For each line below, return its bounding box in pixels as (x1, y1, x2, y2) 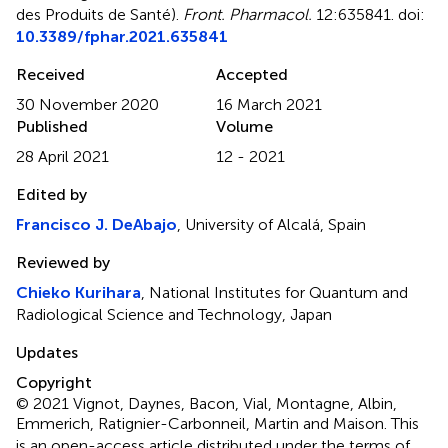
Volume (216, 116, 273, 136)
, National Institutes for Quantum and (141, 282, 408, 302)
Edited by (16, 184, 87, 204)
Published (16, 116, 88, 136)
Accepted (216, 64, 288, 84)
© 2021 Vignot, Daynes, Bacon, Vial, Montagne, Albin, (16, 393, 397, 413)
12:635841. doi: (312, 4, 425, 24)
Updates (16, 342, 78, 362)
